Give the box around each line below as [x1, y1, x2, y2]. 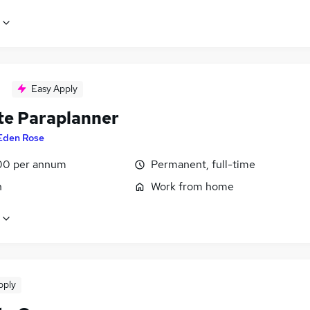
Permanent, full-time [151, 157, 255, 172]
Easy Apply [31, 82, 77, 95]
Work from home [151, 179, 234, 194]
